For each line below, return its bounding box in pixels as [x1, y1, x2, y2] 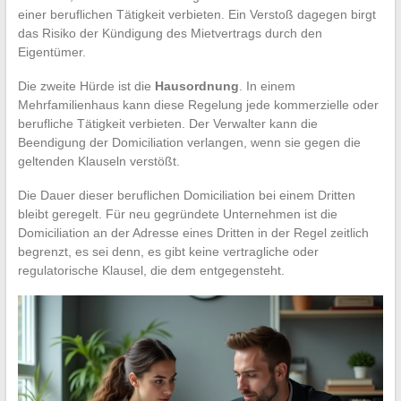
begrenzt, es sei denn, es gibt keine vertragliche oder [17, 244, 319, 260]
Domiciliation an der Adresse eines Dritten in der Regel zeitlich [17, 226, 369, 241]
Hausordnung [154, 79, 239, 94]
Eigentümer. [17, 45, 86, 60]
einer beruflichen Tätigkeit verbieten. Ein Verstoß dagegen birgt [17, 7, 376, 22]
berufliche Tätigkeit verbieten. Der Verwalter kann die [17, 116, 318, 132]
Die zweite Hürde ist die [17, 79, 155, 94]
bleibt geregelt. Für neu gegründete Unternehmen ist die [17, 207, 337, 222]
